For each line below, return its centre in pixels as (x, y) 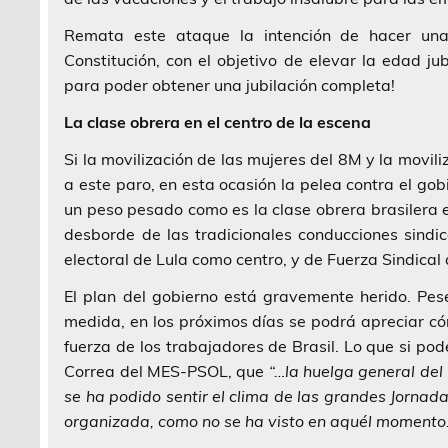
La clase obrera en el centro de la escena (218, 121)
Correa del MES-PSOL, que (166, 370)
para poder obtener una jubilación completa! (230, 84)
